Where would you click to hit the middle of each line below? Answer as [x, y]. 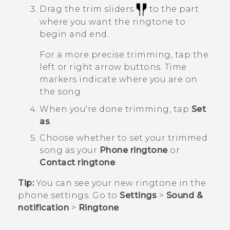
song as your [70, 150]
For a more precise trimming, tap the [124, 55]
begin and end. [74, 34]
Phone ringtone [133, 150]
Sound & [184, 196]
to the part [173, 9]
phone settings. [55, 196]
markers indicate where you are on [119, 80]
